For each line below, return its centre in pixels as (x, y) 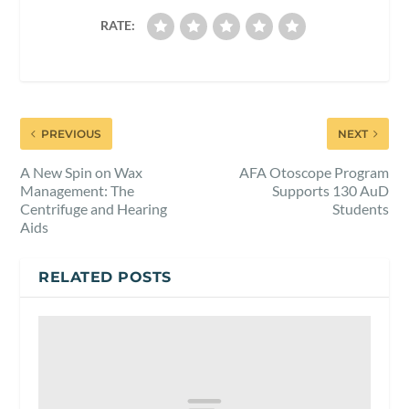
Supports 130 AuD (330, 190)
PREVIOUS (72, 133)
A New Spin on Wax (82, 172)
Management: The (78, 190)
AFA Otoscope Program (314, 172)
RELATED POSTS (105, 277)
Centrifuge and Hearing (94, 208)
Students (360, 208)
